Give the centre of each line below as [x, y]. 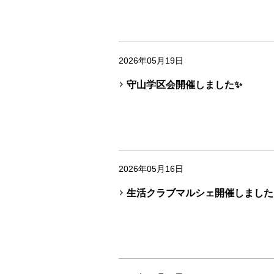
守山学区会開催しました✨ [184, 85]
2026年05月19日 [151, 61]
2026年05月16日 [151, 169]
